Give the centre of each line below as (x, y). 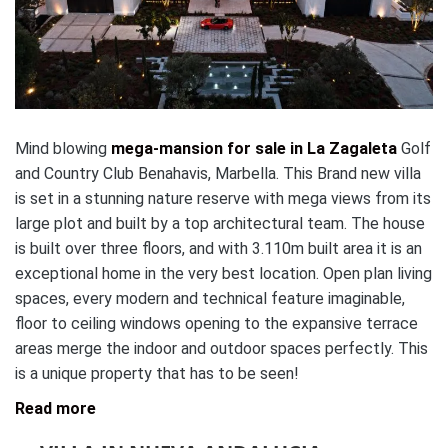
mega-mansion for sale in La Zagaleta (254, 148)
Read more (55, 408)
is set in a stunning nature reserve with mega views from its (223, 198)
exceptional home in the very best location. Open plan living (223, 273)
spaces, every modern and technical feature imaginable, (210, 298)
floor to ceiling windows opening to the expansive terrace (216, 323)
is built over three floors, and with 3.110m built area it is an (218, 248)
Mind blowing (63, 148)
